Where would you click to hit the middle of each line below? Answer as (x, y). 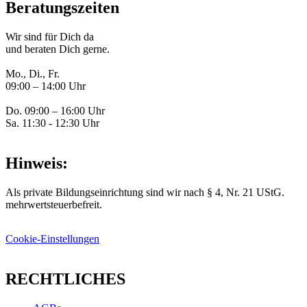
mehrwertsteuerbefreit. (54, 205)
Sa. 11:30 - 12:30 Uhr (52, 123)
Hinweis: (37, 163)
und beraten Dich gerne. (58, 49)
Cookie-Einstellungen (52, 239)
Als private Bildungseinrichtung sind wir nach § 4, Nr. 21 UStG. (145, 193)
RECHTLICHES (65, 279)
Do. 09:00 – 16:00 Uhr (55, 111)
